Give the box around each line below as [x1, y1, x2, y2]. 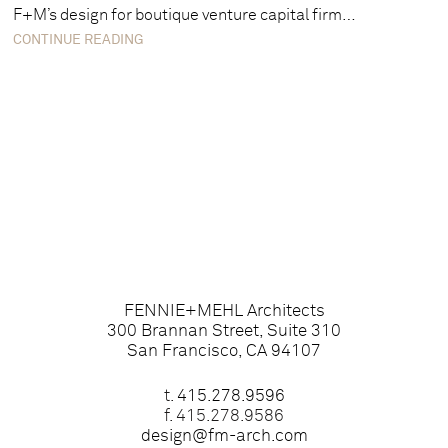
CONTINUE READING [13, 33, 145, 48]
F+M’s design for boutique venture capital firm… [13, 7, 357, 24]
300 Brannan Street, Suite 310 [107, 323, 341, 340]
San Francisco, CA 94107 [127, 343, 321, 360]
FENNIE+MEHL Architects [123, 303, 325, 320]
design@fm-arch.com [140, 428, 308, 445]
